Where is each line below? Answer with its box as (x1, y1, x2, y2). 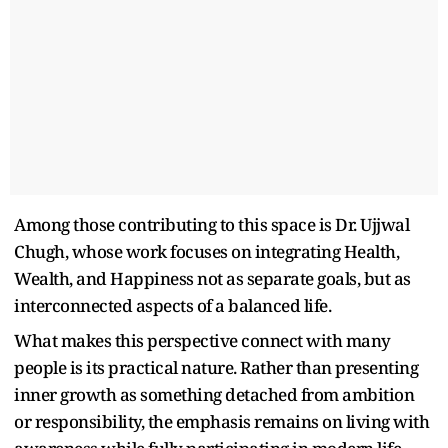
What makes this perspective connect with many (14, 328, 391, 352)
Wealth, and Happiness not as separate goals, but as (14, 266, 411, 290)
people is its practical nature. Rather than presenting (14, 355, 418, 379)
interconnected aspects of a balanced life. (14, 293, 331, 317)
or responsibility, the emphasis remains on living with (14, 409, 429, 433)
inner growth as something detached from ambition (14, 382, 414, 406)
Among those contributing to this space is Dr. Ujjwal (14, 212, 409, 236)
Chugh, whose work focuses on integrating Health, (14, 239, 399, 263)
